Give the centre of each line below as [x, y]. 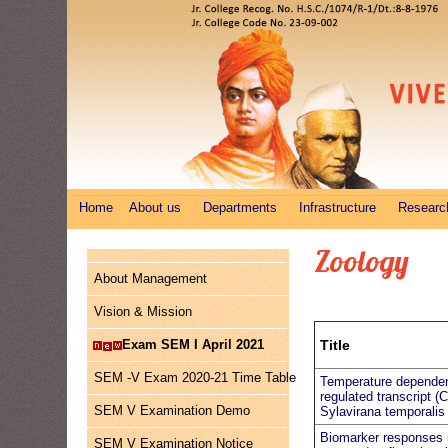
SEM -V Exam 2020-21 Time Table [195, 377]
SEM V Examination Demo [172, 410]
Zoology [362, 261]
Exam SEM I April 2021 [193, 344]
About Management [151, 278]
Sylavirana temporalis [383, 411]
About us [155, 207]
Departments [240, 207]
